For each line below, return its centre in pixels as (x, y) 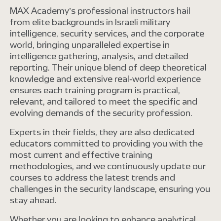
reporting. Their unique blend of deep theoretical (108, 67)
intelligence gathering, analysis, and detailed (99, 56)
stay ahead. (33, 200)
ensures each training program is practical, (95, 90)
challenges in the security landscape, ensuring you (110, 189)
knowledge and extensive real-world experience (105, 79)
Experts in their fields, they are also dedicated (102, 132)
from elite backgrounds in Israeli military (90, 22)
